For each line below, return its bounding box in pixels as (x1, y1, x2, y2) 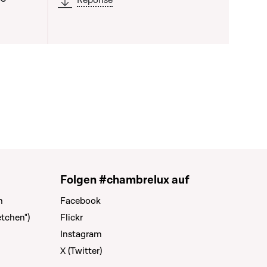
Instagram (60, 228, 102, 240)
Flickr (60, 212, 83, 223)
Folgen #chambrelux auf (60, 172, 190, 188)
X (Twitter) (60, 245, 102, 257)
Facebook (60, 195, 101, 207)
